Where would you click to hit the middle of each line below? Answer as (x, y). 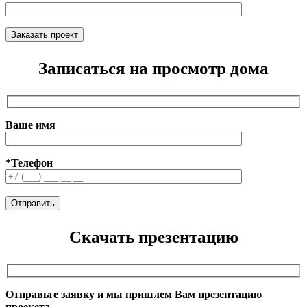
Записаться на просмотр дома (153, 68)
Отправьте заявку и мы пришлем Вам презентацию (134, 294)
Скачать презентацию (153, 237)
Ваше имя (30, 125)
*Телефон (29, 163)
